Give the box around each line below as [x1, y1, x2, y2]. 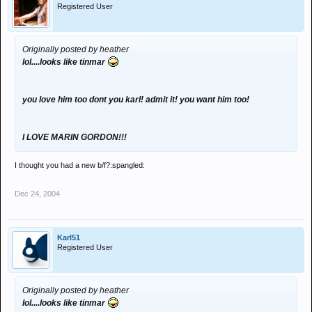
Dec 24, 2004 [15, 189, 60, 198]
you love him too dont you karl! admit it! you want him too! [22, 95, 249, 104]
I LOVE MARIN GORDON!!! [22, 132, 127, 142]
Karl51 [57, 233, 80, 242]
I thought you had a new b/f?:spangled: [15, 161, 145, 169]
